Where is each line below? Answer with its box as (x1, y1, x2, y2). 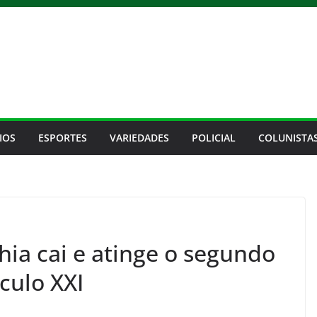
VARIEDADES (110, 131, 169, 144)
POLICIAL (192, 131, 236, 144)
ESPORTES (38, 131, 87, 144)
